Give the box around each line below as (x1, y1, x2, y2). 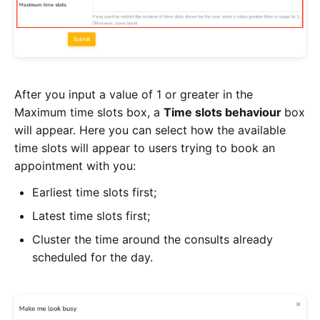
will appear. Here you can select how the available (14, 122, 286, 137)
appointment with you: (14, 158, 139, 173)
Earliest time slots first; (32, 184, 156, 199)
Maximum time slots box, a (14, 104, 164, 119)
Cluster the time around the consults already (32, 231, 273, 246)
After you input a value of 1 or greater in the (14, 86, 253, 101)
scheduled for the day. (32, 249, 153, 264)
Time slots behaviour (164, 104, 284, 119)
